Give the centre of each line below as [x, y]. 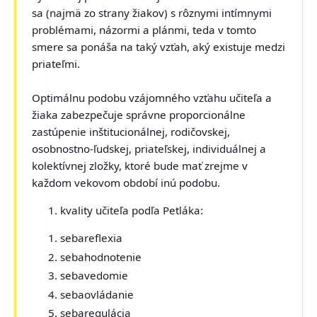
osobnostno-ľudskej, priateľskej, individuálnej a [149, 149]
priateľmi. [58, 64]
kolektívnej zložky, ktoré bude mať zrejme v [140, 166]
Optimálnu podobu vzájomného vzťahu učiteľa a [152, 98]
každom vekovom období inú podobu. [128, 183]
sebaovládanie [97, 294]
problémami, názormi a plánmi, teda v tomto [144, 30]
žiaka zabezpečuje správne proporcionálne [139, 115]
